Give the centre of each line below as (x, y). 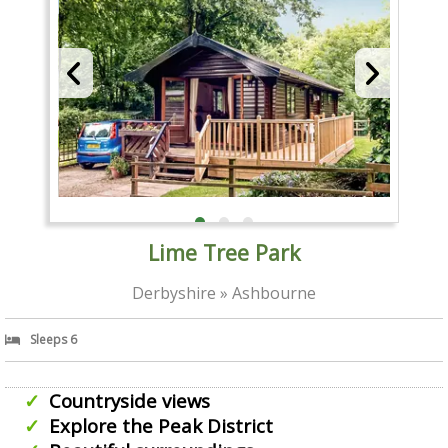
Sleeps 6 (53, 339)
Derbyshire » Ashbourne (224, 292)
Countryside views (129, 400)
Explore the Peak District (160, 425)
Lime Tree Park (224, 252)
